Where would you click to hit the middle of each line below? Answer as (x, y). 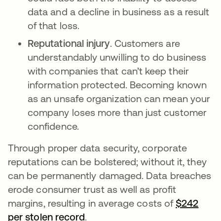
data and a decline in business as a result (119, 12)
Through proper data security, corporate (98, 148)
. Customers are (145, 43)
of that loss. (54, 25)
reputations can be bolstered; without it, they (107, 162)
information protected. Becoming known (117, 85)
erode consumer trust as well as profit (92, 189)
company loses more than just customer (117, 112)
